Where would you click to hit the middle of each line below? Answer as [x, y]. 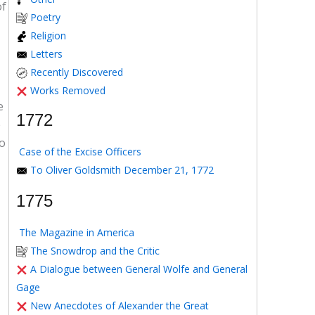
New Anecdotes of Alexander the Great [120, 306]
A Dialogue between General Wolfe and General [139, 269]
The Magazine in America [77, 232]
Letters [46, 54]
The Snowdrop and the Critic [95, 251]
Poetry [45, 17]
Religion [48, 36]
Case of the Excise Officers [80, 152]
